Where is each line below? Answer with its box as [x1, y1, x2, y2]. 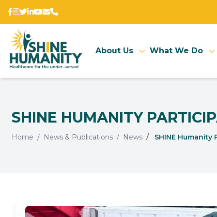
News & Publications [44, 133, 113, 141]
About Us [95, 46, 134, 55]
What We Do [150, 46, 203, 55]
